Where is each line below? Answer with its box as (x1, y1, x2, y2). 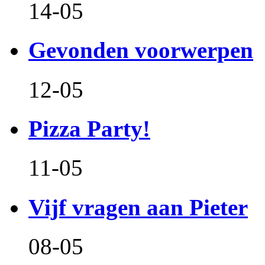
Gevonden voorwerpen (28, 37, 253, 63)
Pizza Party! (28, 116, 150, 142)
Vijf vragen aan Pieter (28, 194, 248, 220)
